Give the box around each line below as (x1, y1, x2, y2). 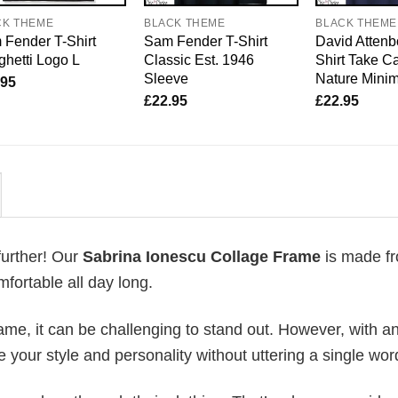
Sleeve (143, 70, 188, 87)
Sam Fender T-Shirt (143, 33, 267, 50)
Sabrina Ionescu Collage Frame (78, 248, 321, 267)
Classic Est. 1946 (143, 52, 254, 68)
